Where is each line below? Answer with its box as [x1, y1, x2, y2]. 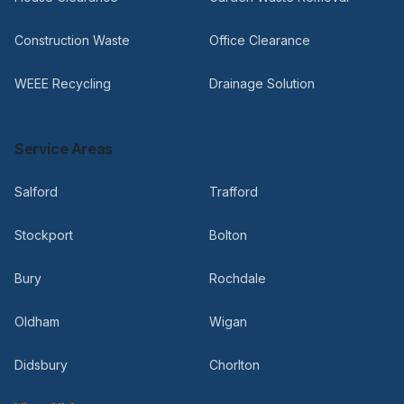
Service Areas [14, 140, 113, 158]
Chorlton [209, 357, 260, 372]
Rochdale [209, 271, 266, 286]
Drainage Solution [209, 76, 315, 91]
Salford [14, 184, 58, 199]
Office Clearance [209, 32, 310, 48]
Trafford [209, 184, 258, 199]
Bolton [209, 227, 247, 243]
